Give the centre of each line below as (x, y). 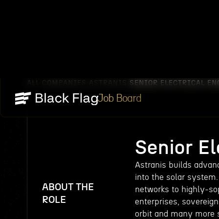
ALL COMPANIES (57, 83)
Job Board (119, 99)
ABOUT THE (68, 187)
